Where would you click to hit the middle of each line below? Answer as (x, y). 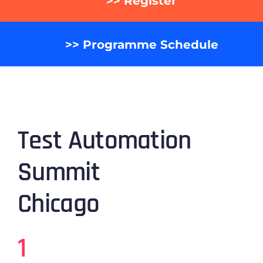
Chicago (58, 204)
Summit (58, 172)
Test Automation (104, 141)
